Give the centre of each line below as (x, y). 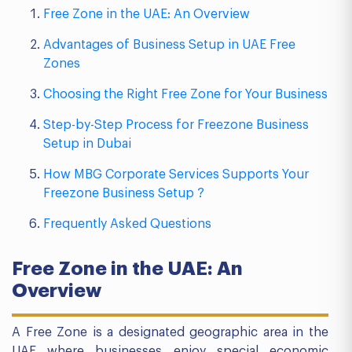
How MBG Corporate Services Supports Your (176, 174)
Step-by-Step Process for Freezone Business (176, 125)
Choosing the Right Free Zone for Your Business (185, 94)
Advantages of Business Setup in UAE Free (169, 45)
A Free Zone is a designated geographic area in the (170, 332)
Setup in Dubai (87, 144)
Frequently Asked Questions (127, 224)
